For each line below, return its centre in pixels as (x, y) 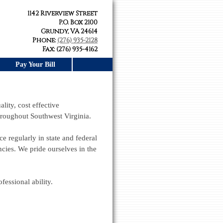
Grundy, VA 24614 (69, 31)
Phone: (45, 40)
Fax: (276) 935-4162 (70, 49)
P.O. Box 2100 (78, 22)
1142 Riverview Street (62, 13)
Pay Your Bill (35, 64)
